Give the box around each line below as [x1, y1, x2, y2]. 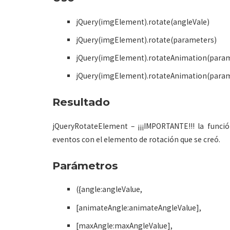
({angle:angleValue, [76, 184, 143, 195]
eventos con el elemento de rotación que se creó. [52, 134, 220, 144]
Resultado [52, 95, 110, 108]
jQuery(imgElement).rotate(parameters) [76, 34, 217, 45]
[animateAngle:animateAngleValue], [76, 202, 202, 213]
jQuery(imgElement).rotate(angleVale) [76, 16, 210, 27]
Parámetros [52, 159, 118, 172]
